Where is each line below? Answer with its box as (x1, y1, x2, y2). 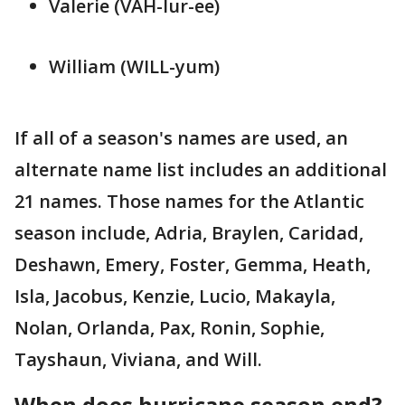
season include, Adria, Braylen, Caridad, (14, 220, 363, 245)
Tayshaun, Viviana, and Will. (14, 346, 262, 372)
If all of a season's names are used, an (14, 125, 348, 150)
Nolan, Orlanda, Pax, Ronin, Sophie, (14, 315, 325, 340)
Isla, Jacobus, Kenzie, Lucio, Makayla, (14, 283, 335, 308)
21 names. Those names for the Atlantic (14, 188, 364, 213)
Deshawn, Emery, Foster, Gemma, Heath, (14, 251, 371, 277)
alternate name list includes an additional (14, 156, 387, 182)
